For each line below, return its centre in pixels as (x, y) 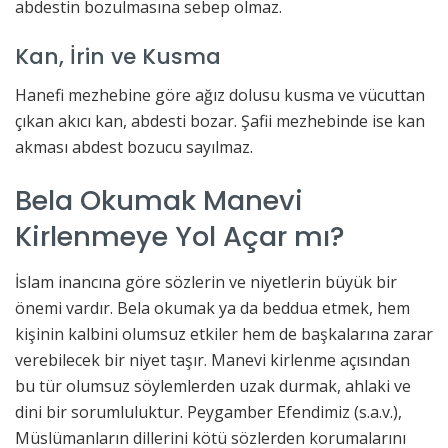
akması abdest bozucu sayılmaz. (134, 147)
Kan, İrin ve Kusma (118, 56)
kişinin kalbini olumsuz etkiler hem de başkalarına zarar (224, 333)
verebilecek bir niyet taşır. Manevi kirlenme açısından (212, 359)
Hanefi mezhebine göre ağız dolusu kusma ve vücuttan (220, 95)
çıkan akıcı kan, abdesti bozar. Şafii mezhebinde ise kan (220, 121)
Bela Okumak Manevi (159, 200)
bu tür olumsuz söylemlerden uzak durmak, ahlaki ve (213, 385)
